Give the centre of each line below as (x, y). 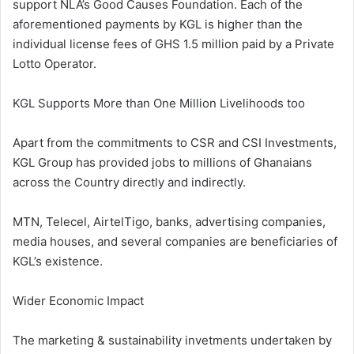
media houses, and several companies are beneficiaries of (175, 242)
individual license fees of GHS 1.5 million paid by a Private (173, 44)
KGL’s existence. (58, 262)
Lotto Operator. (55, 64)
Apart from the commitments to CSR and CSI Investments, (175, 143)
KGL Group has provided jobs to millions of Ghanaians (162, 163)
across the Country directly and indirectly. (129, 183)
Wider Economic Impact (78, 301)
